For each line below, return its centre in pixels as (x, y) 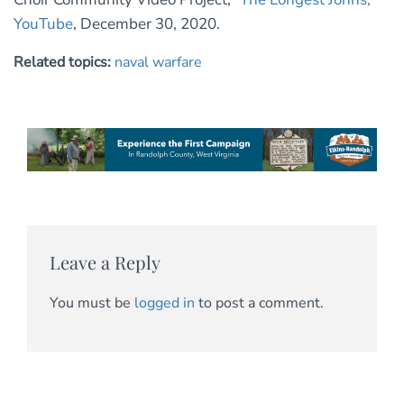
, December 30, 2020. (147, 24)
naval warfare (158, 63)
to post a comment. (259, 303)
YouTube (43, 24)
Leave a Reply (105, 262)
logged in (165, 303)
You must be (92, 303)
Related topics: (64, 63)
